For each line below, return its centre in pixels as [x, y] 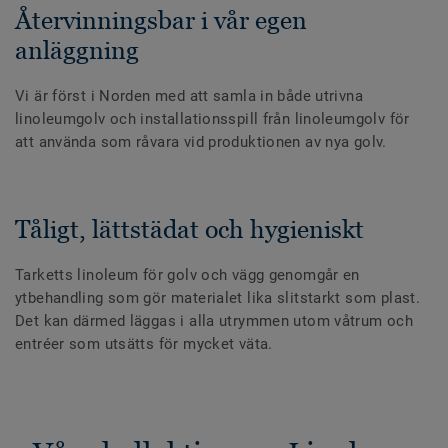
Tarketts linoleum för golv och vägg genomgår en [187, 275]
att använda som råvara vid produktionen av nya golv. [201, 142]
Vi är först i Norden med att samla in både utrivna [189, 96]
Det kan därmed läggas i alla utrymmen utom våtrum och [214, 321]
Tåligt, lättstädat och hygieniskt [189, 229]
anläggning [77, 50]
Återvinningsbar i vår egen [161, 20]
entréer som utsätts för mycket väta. [144, 344]
